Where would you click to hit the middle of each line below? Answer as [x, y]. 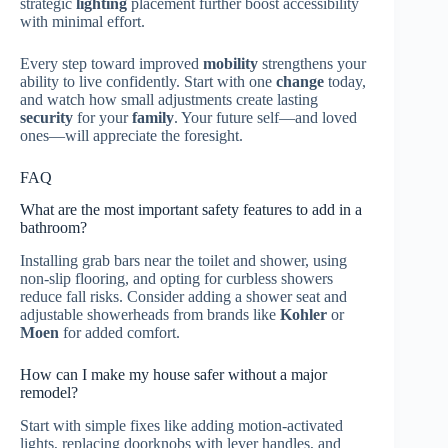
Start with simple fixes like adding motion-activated [181, 425]
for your [102, 117]
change [300, 81]
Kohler [303, 315]
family [153, 117]
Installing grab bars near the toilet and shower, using [183, 261]
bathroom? [53, 228]
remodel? [49, 393]
